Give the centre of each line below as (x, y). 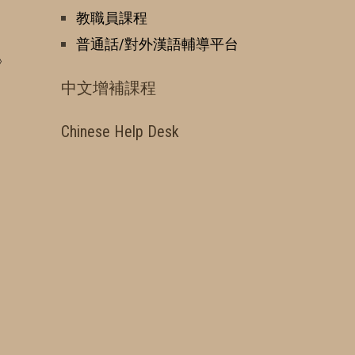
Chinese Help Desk (120, 131)
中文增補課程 (109, 88)
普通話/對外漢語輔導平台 (157, 44)
